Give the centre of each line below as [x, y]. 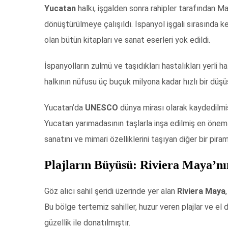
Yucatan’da [65, 108]
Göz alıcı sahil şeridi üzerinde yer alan [111, 191]
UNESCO [103, 108]
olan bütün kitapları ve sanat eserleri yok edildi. [127, 40]
